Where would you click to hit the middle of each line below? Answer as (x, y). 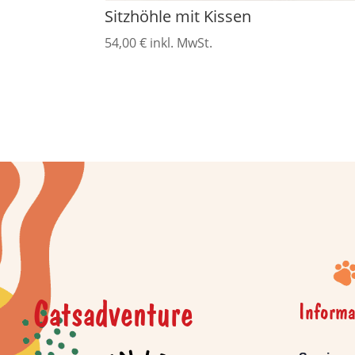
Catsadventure (113, 313)
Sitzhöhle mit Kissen (178, 17)
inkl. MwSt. (181, 43)
